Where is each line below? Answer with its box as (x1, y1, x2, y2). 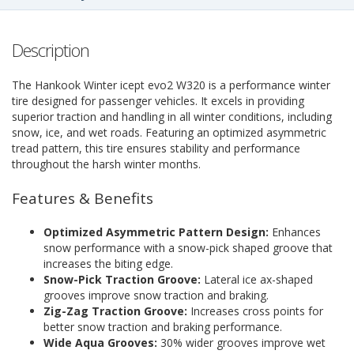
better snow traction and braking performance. (43, 318, 282, 334)
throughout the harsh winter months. (12, 156, 201, 171)
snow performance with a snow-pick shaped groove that (43, 239, 333, 255)
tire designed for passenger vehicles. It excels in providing (12, 92, 304, 108)
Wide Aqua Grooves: (43, 334, 157, 350)
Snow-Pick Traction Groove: (43, 271, 201, 287)
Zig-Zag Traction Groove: (43, 303, 187, 318)
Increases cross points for (187, 303, 323, 318)
